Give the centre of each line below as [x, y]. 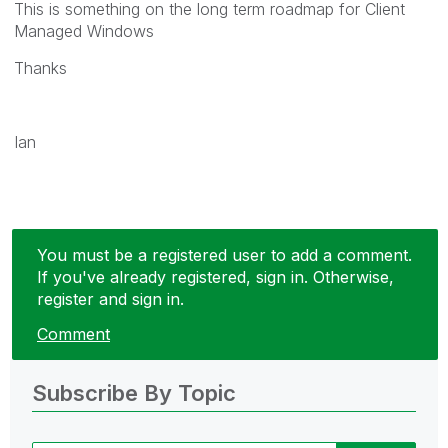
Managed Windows [84, 30]
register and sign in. [110, 298]
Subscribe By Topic [134, 393]
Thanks [40, 67]
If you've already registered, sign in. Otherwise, [215, 276]
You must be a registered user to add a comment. [224, 254]
